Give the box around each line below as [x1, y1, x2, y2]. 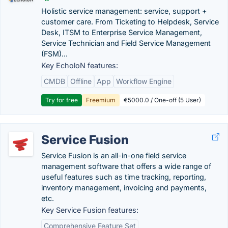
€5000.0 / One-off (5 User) [124, 96, 201, 104]
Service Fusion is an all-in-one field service [41, 151, 186, 160]
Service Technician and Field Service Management [41, 39, 211, 47]
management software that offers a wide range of [41, 162, 211, 170]
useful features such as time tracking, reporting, [41, 173, 206, 181]
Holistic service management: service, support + [41, 7, 207, 15]
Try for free [45, 96, 78, 104]
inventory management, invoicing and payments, [41, 183, 207, 192]
